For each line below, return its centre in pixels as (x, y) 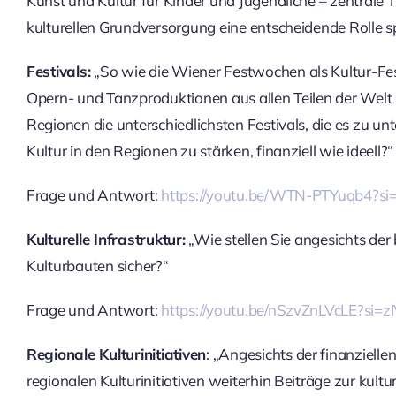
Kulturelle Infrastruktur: (106, 239)
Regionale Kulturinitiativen (116, 354)
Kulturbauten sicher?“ (97, 265)
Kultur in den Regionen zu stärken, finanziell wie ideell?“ (210, 150)
